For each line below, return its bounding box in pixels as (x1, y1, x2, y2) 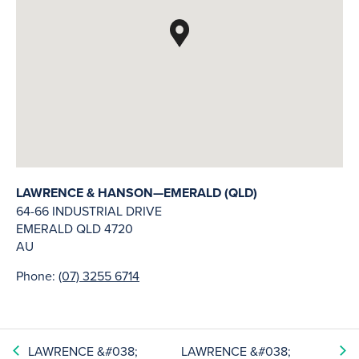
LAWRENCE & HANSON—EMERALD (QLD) (16, 184, 257, 202)
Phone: (16, 267, 58, 284)
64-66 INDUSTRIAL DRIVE (16, 202, 162, 220)
